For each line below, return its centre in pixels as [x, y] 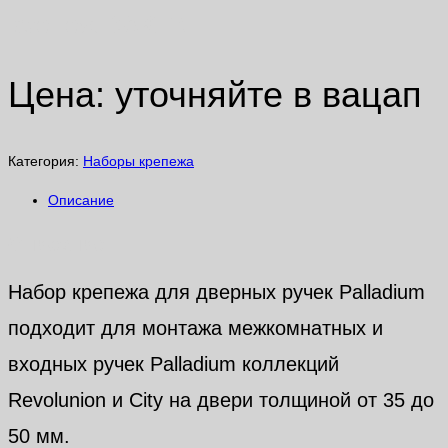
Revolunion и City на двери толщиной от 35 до [221, 400]
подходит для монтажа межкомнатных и [195, 328]
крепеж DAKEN [100, 25]
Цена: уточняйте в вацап [215, 95]
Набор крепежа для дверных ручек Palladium [216, 292]
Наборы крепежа [138, 161]
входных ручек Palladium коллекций [173, 364]
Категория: [45, 161]
